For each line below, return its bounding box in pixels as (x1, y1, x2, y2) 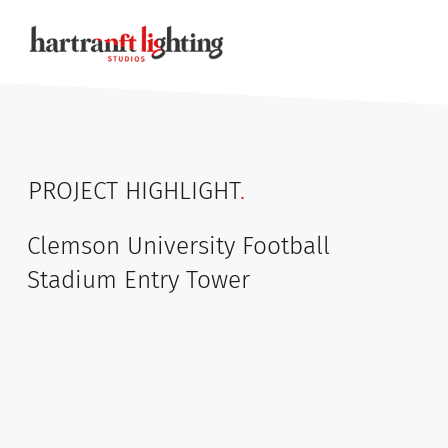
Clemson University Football (26, 231, 330, 261)
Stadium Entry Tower (26, 265, 250, 295)
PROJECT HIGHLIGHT (27, 175, 240, 205)
